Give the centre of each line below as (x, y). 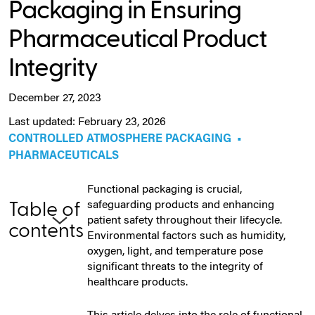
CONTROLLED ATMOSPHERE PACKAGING (120, 139)
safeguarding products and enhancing (181, 205)
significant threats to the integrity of (175, 267)
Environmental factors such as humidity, (186, 236)
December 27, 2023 (55, 98)
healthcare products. (137, 282)
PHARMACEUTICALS (64, 156)
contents (46, 231)
